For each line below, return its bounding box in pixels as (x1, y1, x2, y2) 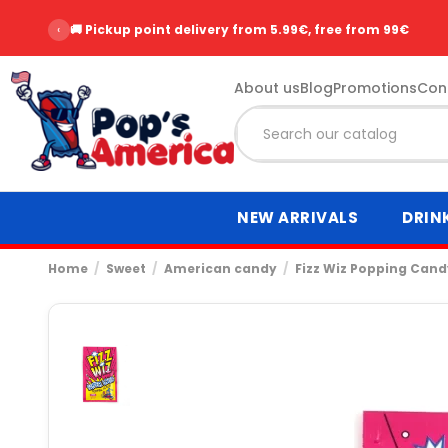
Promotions (332, 77, 417, 98)
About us (233, 77, 300, 98)
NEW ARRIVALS (237, 207, 359, 229)
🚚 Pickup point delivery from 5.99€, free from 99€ (69, 20, 409, 38)
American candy (163, 259, 277, 277)
